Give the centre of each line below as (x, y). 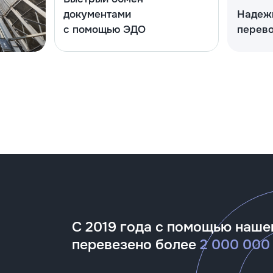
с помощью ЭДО (105, 30)
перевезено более (136, 244)
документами (97, 15)
